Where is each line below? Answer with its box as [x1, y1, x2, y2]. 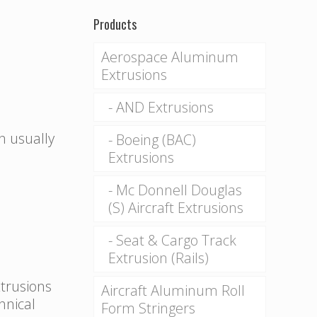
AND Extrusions [115, 98, 214, 117]
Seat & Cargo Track [115, 231, 236, 250]
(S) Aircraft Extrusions [108, 198, 243, 217]
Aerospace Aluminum [100, 47, 238, 67]
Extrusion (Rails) [108, 248, 209, 267]
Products [93, 15, 137, 33]
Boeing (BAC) [115, 130, 196, 149]
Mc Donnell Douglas [115, 180, 242, 200]
